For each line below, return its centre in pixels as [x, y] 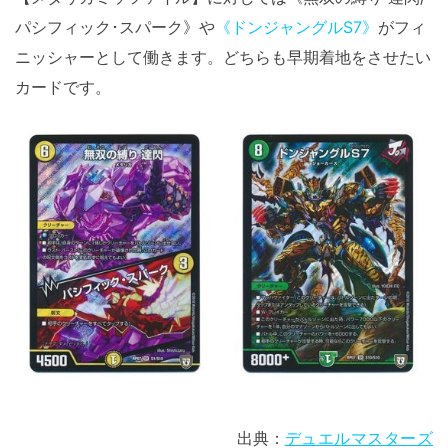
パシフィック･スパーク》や [115, 27]
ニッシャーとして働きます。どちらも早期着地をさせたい [223, 57]
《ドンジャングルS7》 [296, 27]
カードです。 [63, 87]
